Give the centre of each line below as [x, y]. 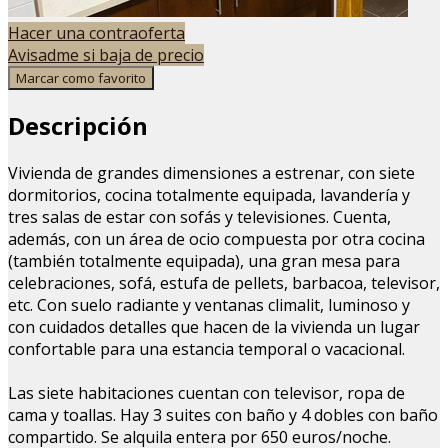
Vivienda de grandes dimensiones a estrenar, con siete [211, 173]
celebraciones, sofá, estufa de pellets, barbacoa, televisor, [224, 283]
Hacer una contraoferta [96, 32]
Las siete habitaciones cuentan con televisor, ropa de [206, 393]
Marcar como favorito [81, 77]
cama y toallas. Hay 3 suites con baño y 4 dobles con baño [223, 415]
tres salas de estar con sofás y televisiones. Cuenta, [199, 217]
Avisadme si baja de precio [106, 54]
